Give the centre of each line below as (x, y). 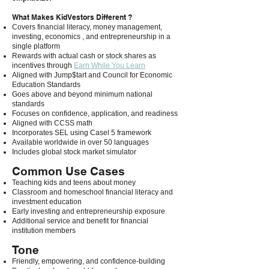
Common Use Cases (68, 171)
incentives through (43, 65)
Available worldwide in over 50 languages (80, 142)
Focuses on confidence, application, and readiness (95, 113)
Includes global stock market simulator (75, 152)
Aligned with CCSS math (53, 123)
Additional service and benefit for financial (80, 221)
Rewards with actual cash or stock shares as (84, 56)
